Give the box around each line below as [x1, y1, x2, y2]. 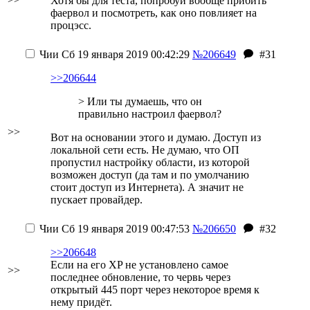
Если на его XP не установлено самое [51, 259, 228, 271]
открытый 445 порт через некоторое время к [51, 284, 259, 295]
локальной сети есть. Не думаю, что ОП [51, 144, 239, 156]
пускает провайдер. [51, 194, 143, 206]
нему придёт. [51, 296, 112, 308]
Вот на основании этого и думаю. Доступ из [51, 131, 261, 143]
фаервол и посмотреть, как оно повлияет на [51, 7, 257, 19]
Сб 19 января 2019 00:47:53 [59, 223, 190, 235]
